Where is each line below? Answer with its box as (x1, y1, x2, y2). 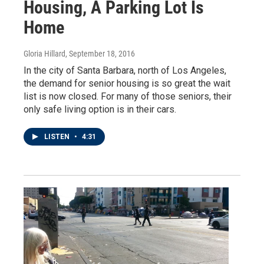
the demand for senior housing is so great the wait (24, 78, 230, 90)
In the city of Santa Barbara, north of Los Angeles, (24, 65, 226, 77)
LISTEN (44, 133, 71, 141)
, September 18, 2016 (65, 49, 135, 59)
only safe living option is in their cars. (24, 104, 176, 115)
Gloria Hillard (24, 49, 65, 59)
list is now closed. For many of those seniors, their (24, 91, 232, 103)
